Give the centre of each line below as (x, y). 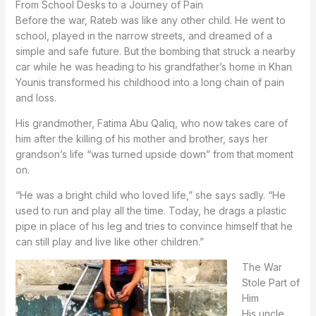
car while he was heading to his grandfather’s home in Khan (153, 66)
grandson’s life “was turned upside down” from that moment (154, 154)
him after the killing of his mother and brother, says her (141, 138)
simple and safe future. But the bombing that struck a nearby (155, 51)
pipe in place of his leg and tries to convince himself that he (154, 226)
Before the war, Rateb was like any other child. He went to (150, 20)
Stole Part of (271, 282)
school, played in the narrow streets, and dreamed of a (144, 35)
